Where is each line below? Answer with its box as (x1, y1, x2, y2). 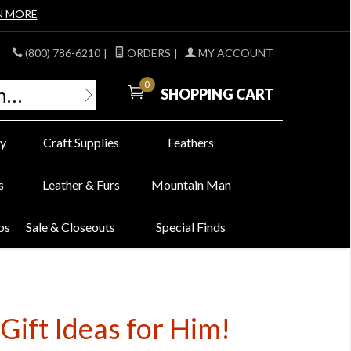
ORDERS (124, 46, 171, 60)
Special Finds (156, 219, 226, 234)
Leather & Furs (42, 177, 121, 192)
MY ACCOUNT (195, 46, 273, 60)
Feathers (168, 135, 215, 150)
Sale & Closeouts (26, 219, 116, 234)
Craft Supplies (43, 135, 120, 150)
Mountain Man (150, 177, 231, 192)
